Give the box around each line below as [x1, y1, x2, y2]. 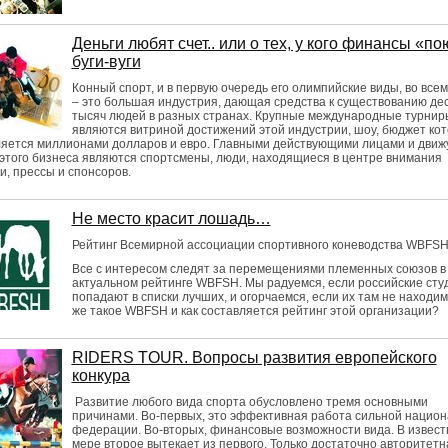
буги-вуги [71, 53, 141, 70]
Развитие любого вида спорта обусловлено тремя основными [71, 395, 428, 409]
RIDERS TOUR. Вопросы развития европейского [71, 349, 437, 366]
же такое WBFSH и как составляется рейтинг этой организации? [71, 304, 439, 318]
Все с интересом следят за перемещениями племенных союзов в [71, 262, 446, 276]
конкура [71, 367, 130, 384]
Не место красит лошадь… [71, 210, 271, 227]
